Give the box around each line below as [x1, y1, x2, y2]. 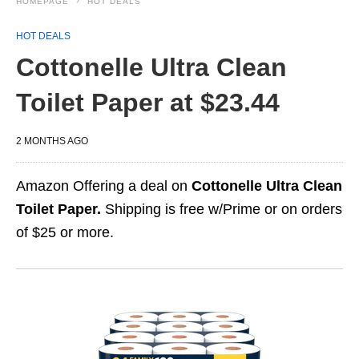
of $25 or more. [16, 224, 114, 240]
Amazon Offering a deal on [16, 178, 192, 194]
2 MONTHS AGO [16, 135, 88, 147]
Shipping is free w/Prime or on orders [101, 201, 342, 217]
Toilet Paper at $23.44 [16, 88, 280, 117]
